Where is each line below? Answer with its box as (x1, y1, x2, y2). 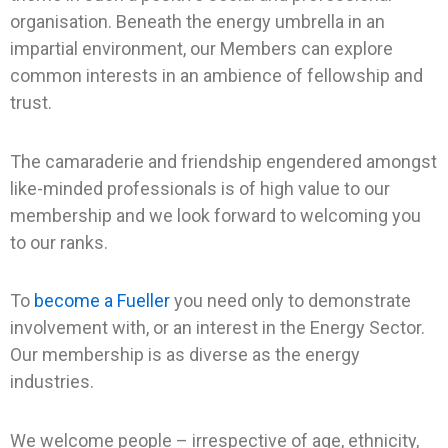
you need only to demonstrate (170, 290, 411, 312)
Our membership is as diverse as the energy (10, 344, 360, 366)
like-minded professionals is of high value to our (10, 177, 390, 199)
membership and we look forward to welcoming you (10, 204, 421, 226)
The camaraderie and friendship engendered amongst (10, 150, 437, 172)
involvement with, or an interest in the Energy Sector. (10, 317, 425, 339)
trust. (10, 92, 52, 114)
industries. (10, 371, 94, 393)
